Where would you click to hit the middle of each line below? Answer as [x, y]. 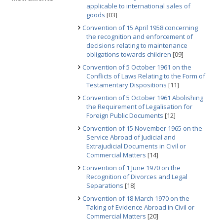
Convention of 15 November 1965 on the [142, 128]
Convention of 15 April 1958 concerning [140, 28]
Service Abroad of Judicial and [131, 137]
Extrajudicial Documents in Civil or [136, 146]
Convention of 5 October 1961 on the [137, 67]
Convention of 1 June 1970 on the [131, 168]
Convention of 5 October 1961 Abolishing [143, 98]
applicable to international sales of [138, 6]
